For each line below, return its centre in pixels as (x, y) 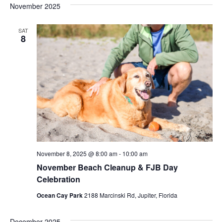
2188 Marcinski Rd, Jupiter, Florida (131, 195)
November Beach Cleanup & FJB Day (107, 167)
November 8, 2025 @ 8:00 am (77, 153)
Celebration (58, 179)
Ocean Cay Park (60, 195)
